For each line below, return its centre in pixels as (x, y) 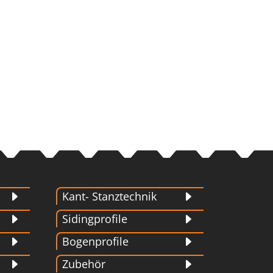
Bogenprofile (96, 242)
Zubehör (84, 264)
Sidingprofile (95, 219)
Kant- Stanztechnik (110, 197)
